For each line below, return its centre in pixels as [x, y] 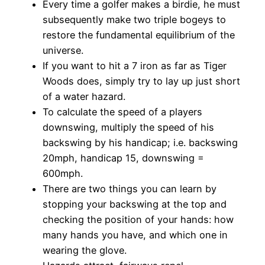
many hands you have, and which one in [135, 235]
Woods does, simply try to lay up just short [141, 81]
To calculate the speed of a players [122, 112]
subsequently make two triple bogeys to [134, 20]
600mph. [63, 174]
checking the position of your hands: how [138, 220]
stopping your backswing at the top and [135, 204]
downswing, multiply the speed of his [128, 127]
